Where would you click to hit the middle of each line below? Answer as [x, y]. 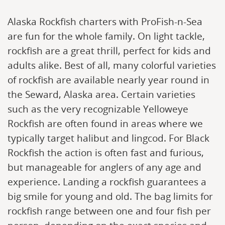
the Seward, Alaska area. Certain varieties [101, 94]
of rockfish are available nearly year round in [108, 80]
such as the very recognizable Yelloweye [98, 109]
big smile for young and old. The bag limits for [110, 196]
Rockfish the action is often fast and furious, [106, 152]
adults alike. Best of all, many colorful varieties [112, 65]
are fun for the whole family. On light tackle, [106, 36]
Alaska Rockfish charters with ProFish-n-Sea [105, 21]
